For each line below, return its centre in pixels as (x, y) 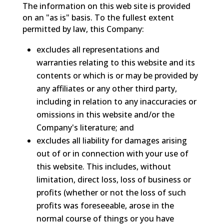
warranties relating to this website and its (115, 62)
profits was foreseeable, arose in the (105, 205)
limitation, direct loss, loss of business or (113, 179)
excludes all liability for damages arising (111, 140)
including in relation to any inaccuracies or (116, 101)
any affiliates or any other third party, (106, 88)
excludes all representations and (98, 49)
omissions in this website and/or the (105, 114)
